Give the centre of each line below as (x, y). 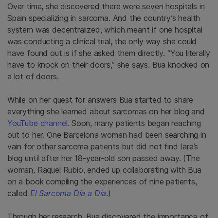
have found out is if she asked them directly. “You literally (109, 53)
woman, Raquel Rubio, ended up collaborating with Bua (104, 170)
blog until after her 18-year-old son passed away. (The (104, 158)
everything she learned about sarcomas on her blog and (106, 111)
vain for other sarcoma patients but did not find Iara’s (103, 146)
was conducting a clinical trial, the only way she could (102, 41)
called (19, 193)
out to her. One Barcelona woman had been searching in (107, 135)
